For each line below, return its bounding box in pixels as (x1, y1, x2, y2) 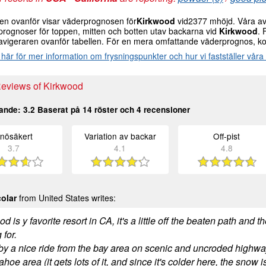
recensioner (141, 104, 190, 116)
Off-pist (213, 130, 240, 142)
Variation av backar (84, 130, 156, 142)
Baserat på (35, 104, 83, 116)
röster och (92, 104, 137, 116)
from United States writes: (17, 192, 116, 204)
